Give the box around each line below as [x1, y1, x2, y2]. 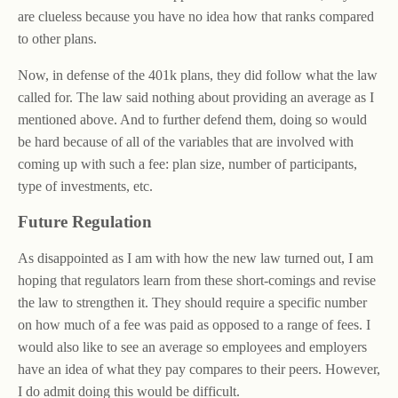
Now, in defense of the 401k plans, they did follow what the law [18, 68, 378, 83]
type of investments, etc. [18, 179, 153, 194]
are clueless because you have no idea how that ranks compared [18, 9, 374, 24]
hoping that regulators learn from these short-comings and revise [18, 273, 376, 288]
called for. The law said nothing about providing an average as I [18, 90, 374, 105]
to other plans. [18, 31, 97, 46]
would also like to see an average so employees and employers [18, 339, 367, 354]
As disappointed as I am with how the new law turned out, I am [18, 251, 373, 266]
